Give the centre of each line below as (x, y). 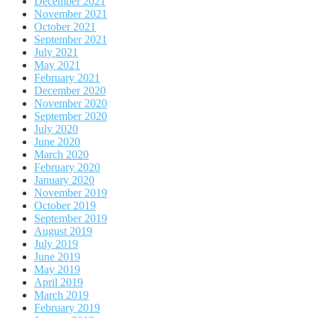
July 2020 (56, 128)
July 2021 (56, 52)
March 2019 (61, 295)
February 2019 (67, 307)
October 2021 (65, 26)
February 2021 (67, 77)
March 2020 (61, 154)
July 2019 (56, 243)
